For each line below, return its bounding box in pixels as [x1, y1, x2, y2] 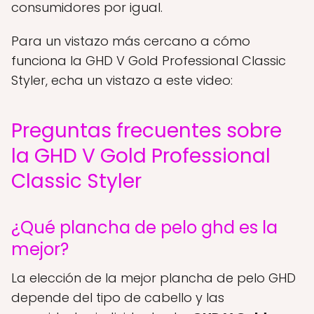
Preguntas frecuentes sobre [11, 117, 282, 145]
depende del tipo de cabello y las [11, 289, 224, 307]
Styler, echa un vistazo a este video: [11, 71, 233, 90]
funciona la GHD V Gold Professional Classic [11, 52, 286, 70]
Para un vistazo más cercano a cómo [11, 32, 250, 50]
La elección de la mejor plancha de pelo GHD [11, 269, 296, 287]
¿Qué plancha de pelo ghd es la [11, 216, 278, 240]
